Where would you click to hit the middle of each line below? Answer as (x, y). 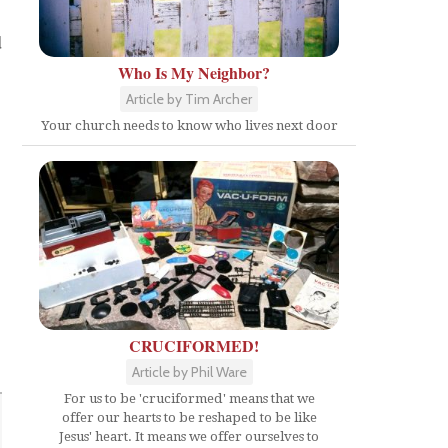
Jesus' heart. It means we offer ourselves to (189, 436)
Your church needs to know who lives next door (189, 126)
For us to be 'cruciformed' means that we (189, 398)
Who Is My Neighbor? (194, 73)
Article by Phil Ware (189, 372)
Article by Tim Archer (189, 99)
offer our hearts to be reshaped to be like (189, 417)
